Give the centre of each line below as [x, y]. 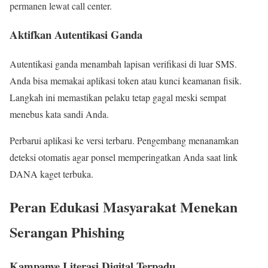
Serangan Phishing [67, 232]
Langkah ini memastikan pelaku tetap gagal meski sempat [118, 98]
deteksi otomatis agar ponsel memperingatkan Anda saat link [124, 157]
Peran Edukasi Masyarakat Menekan [124, 206]
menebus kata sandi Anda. [59, 114]
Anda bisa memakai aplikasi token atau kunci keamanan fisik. [126, 81]
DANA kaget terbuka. [51, 174]
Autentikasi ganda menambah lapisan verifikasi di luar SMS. [123, 64]
